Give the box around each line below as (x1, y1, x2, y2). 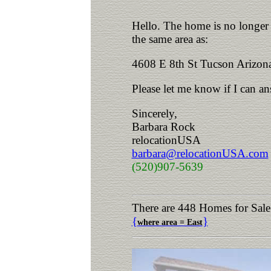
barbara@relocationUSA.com (131, 147, 269, 160)
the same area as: (131, 33, 208, 45)
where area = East (137, 218, 203, 227)
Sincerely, (131, 107, 177, 120)
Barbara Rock (131, 120, 195, 133)
